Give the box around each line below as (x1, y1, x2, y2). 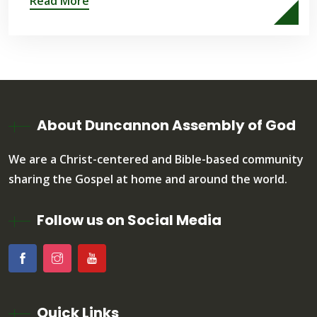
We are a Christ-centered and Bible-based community (8, 151, 304, 167)
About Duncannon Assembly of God (37, 115, 296, 135)
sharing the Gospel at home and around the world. (8, 171, 287, 187)
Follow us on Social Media (37, 210, 221, 230)
